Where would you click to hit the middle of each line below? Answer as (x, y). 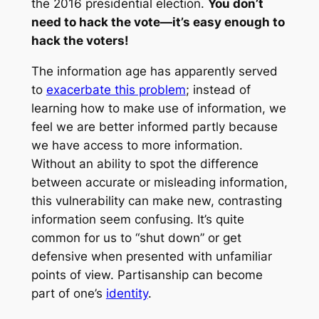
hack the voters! (80, 41)
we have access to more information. (137, 146)
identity (127, 294)
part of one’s (68, 294)
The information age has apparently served (154, 72)
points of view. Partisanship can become (147, 275)
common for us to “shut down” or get (136, 238)
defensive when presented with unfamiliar (151, 257)
